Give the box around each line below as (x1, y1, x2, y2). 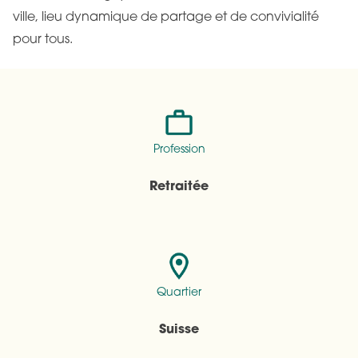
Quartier (157, 284, 201, 298)
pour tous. (13, 30, 73, 46)
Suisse (159, 319, 199, 336)
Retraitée (149, 176, 209, 193)
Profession (153, 141, 205, 155)
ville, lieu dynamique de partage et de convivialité (13, 7, 319, 24)
